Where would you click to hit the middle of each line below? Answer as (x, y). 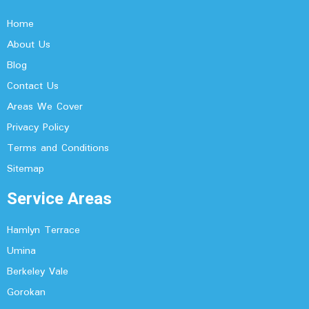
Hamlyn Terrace (43, 231)
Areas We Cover (45, 107)
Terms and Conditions (58, 149)
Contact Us (33, 87)
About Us (29, 45)
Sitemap (26, 169)
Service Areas (59, 199)
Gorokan (26, 293)
